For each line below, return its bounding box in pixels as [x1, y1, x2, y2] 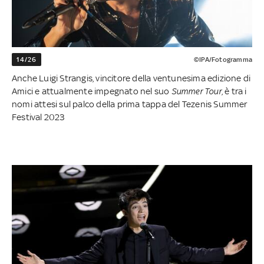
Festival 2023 [12, 112, 65, 123]
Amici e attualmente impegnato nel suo [12, 86, 171, 97]
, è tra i [221, 86, 247, 97]
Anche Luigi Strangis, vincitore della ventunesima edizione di [12, 73, 251, 84]
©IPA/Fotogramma [193, 55, 252, 64]
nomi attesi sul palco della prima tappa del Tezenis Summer [12, 99, 247, 110]
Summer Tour [171, 86, 222, 97]
